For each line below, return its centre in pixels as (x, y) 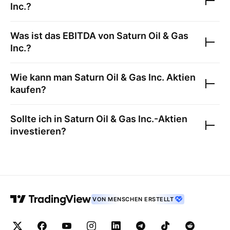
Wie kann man (42, 77)
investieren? (38, 131)
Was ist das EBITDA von (63, 36)
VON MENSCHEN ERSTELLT (133, 199)
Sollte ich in (37, 119)
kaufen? (28, 90)
